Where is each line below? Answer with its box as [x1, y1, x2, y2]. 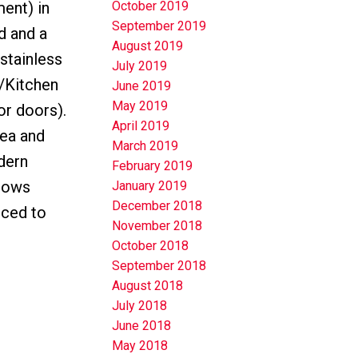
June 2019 [112, 78, 172, 94]
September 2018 [112, 258, 207, 274]
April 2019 [112, 118, 170, 134]
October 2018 [112, 238, 189, 254]
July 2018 [112, 298, 168, 314]
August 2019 [112, 38, 184, 54]
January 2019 [112, 178, 188, 194]
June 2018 [112, 318, 172, 334]
